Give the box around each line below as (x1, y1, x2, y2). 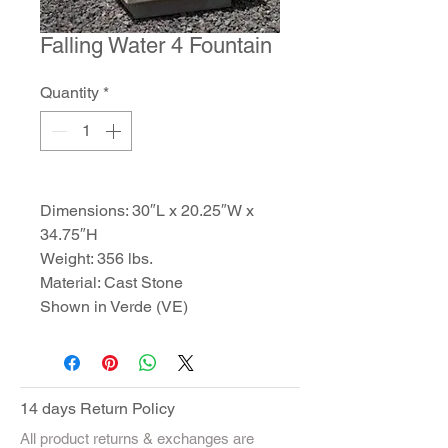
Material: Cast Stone (40, 273, 183, 292)
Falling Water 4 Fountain (40, 33, 272, 58)
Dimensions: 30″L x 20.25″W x (40, 201, 254, 220)
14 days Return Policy (20, 399, 175, 418)
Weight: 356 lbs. (40, 249, 153, 268)
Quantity (40, 83, 99, 102)
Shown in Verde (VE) (40, 297, 188, 316)
